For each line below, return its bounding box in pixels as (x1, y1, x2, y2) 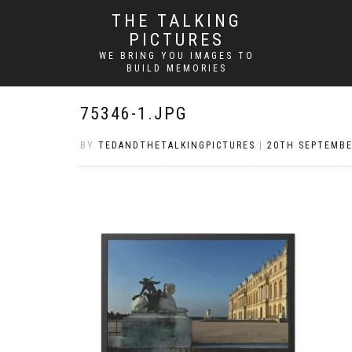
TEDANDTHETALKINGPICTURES (98, 140, 255, 151)
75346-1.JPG (80, 104, 188, 123)
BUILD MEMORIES (126, 63, 227, 74)
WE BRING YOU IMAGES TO (98, 50, 255, 61)
